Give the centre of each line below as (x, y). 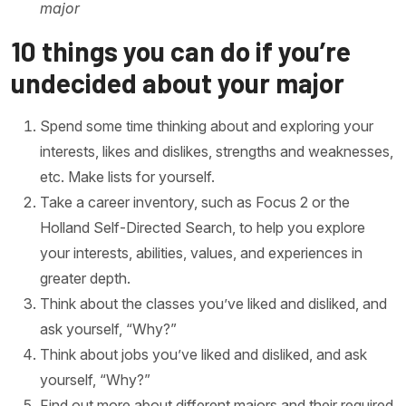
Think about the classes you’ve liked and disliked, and (213, 304)
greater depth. (85, 278)
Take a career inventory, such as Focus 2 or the (195, 202)
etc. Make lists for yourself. (127, 177)
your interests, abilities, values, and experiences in (201, 253)
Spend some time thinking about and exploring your (207, 126)
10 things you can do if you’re (181, 51)
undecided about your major (178, 82)
